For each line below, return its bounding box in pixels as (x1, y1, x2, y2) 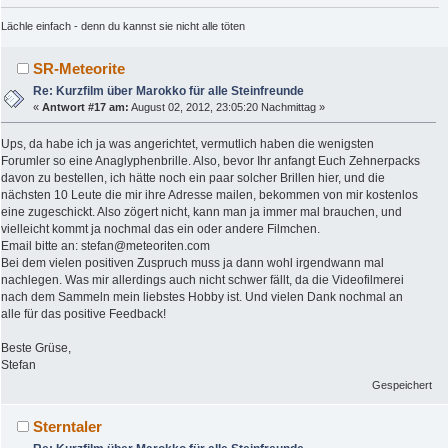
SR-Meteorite (33, 59, 126, 77)
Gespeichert (372, 378, 433, 391)
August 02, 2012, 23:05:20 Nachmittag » (129, 100, 326, 113)
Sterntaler (33, 417, 103, 435)
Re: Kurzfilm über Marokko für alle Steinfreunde (33, 83, 305, 98)
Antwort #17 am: (42, 100, 130, 113)
